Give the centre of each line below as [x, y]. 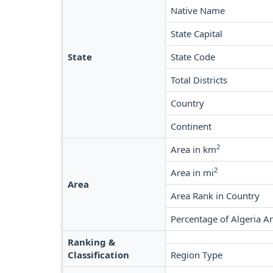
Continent [191, 126]
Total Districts [199, 80]
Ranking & [91, 242]
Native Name [198, 10]
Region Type [197, 255]
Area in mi [192, 172]
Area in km [193, 149]
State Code [193, 57]
